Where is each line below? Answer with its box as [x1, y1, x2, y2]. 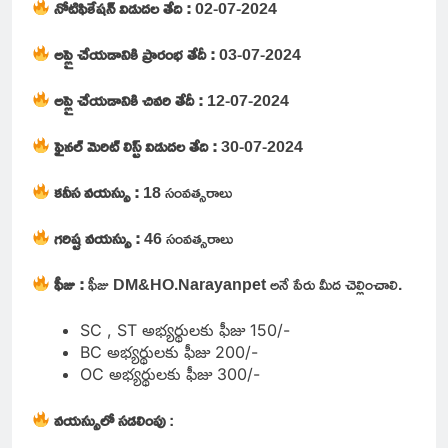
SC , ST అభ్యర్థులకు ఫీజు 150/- [80, 319, 290, 340]
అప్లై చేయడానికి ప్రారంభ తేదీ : [54, 38, 220, 69]
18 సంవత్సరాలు [139, 176, 237, 207]
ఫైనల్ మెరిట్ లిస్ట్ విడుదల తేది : [54, 130, 222, 161]
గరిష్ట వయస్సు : [54, 222, 141, 253]
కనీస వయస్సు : [54, 176, 140, 207]
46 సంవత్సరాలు [140, 222, 238, 253]
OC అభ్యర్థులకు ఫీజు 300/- [80, 363, 260, 384]
